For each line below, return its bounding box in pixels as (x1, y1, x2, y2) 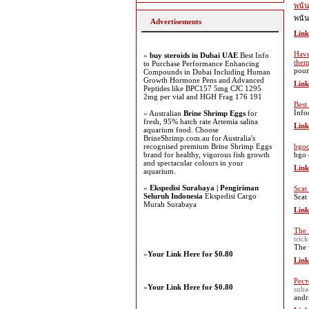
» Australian (143, 109, 183, 117)
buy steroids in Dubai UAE (150, 51, 238, 59)
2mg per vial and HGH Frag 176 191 (143, 92, 262, 101)
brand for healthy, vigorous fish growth (143, 150, 270, 159)
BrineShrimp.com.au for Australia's (143, 134, 255, 142)
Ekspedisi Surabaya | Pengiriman (150, 183, 259, 192)
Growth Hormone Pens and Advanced (143, 76, 264, 84)
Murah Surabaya (143, 200, 197, 208)
